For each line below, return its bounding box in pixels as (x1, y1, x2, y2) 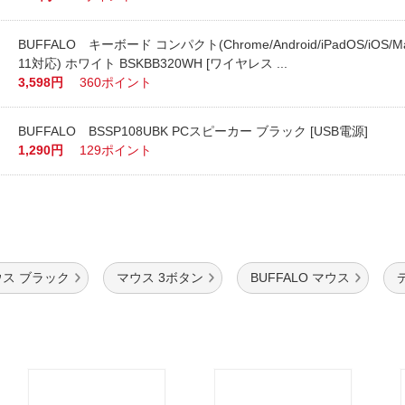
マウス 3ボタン (117, 270, 203, 285)
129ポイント (80, 143, 153, 157)
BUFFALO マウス (250, 270, 350, 285)
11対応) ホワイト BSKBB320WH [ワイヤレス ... (18, 56, 288, 71)
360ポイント (80, 75, 153, 89)
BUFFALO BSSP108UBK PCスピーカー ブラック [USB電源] (18, 124, 369, 138)
